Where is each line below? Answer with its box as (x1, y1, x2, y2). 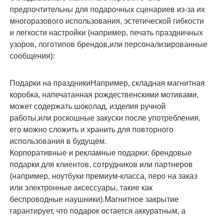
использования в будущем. (10, 137, 107, 145)
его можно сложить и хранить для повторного (10, 125, 173, 134)
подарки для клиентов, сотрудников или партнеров (10, 160, 193, 169)
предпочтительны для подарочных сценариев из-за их (10, 5, 205, 14)
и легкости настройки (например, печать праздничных (10, 29, 203, 37)
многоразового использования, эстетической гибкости (10, 17, 204, 25)
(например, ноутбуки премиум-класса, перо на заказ (10, 172, 197, 180)
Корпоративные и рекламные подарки (10, 149, 147, 157)
